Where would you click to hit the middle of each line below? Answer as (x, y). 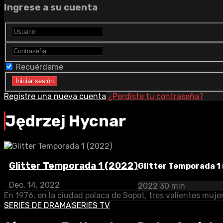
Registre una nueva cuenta (55, 96)
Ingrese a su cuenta (51, 8)
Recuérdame (39, 67)
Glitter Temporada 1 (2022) (73, 166)
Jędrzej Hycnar (66, 121)
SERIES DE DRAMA (38, 206)
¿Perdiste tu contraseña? (156, 96)
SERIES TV (91, 206)
